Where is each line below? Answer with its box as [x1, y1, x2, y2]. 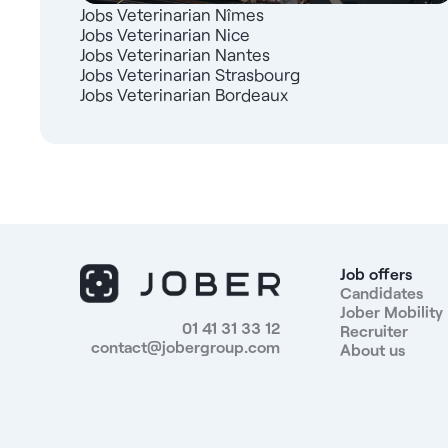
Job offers [339, 264, 412, 284]
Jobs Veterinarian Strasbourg [80, 64, 300, 85]
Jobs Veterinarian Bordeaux [80, 84, 288, 105]
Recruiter [339, 321, 408, 341]
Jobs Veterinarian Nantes [80, 44, 270, 65]
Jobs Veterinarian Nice [80, 24, 250, 45]
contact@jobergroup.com [90, 336, 280, 356]
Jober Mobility [339, 302, 443, 322]
